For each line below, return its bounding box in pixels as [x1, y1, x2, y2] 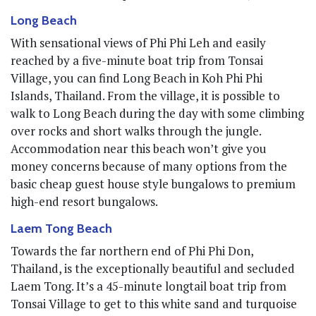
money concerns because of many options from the [11, 157, 287, 174]
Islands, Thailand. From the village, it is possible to [11, 87, 280, 104]
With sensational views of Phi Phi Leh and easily [11, 34, 266, 51]
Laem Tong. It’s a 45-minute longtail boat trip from [11, 277, 286, 294]
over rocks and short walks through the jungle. [11, 122, 261, 139]
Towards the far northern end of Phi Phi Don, [11, 242, 253, 259]
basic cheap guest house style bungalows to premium [11, 175, 296, 192]
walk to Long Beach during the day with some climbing [11, 104, 304, 121]
